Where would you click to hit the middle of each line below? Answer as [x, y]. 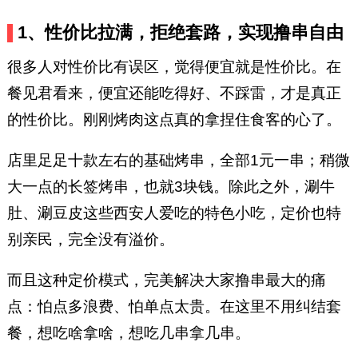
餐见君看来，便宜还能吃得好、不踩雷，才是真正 [174, 93]
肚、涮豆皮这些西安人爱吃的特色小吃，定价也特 [174, 213]
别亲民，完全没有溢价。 [90, 240]
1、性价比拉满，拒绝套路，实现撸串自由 [181, 33]
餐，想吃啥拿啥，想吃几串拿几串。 [128, 333]
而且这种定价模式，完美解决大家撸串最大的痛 [166, 280]
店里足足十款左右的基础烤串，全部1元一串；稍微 [178, 161]
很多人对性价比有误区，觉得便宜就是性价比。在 [174, 67]
